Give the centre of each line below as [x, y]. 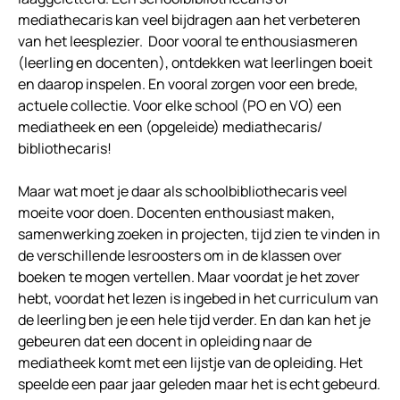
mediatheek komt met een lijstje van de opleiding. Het [190, 363]
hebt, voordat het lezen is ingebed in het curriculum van [198, 299]
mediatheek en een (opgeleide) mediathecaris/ [170, 127]
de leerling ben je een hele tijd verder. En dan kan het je [194, 320]
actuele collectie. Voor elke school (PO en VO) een [180, 106]
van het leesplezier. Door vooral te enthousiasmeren [188, 42]
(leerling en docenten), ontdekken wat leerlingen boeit [195, 63]
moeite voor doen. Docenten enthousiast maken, [176, 213]
